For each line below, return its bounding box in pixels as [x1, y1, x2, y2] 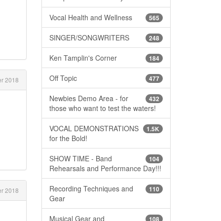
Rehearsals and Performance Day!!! [49, 163, 161, 173]
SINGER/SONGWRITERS [49, 32, 129, 42]
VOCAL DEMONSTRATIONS [49, 123, 139, 133]
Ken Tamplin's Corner [49, 52, 117, 63]
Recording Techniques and [49, 183, 133, 193]
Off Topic [49, 73, 77, 83]
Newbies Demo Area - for [49, 93, 128, 103]
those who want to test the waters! [49, 103, 156, 113]
